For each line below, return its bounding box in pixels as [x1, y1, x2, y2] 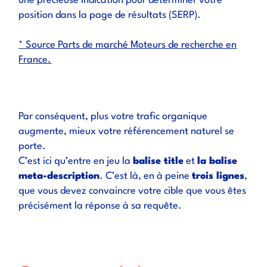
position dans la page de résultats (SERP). [18, 10, 201, 20]
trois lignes [192, 171, 245, 181]
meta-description [18, 171, 100, 181]
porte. [18, 141, 46, 151]
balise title [133, 156, 184, 166]
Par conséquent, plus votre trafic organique [18, 111, 208, 122]
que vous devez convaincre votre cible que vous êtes [18, 186, 247, 196]
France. [18, 55, 52, 65]
